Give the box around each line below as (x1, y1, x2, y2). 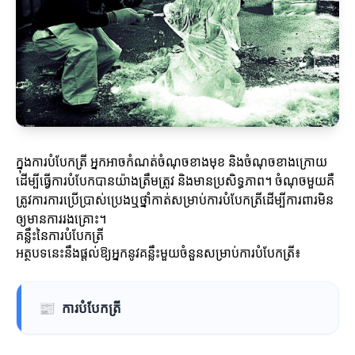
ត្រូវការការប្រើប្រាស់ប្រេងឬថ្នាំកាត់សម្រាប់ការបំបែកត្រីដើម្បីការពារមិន (16, 191, 334, 209)
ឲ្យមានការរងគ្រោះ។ (16, 210, 106, 228)
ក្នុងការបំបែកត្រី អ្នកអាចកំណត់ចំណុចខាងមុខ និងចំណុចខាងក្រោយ (16, 153, 327, 171)
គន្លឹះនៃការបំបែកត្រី (16, 227, 104, 245)
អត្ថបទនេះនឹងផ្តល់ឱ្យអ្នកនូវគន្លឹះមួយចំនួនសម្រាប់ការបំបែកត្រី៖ (16, 244, 301, 262)
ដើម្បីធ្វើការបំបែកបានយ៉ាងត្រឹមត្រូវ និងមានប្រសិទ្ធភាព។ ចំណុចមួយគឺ (16, 172, 334, 190)
